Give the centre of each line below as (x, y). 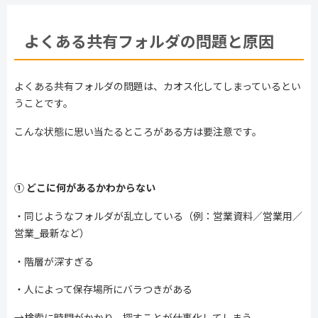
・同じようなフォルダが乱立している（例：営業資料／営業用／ (158, 215)
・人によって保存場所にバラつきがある (103, 289)
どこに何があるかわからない (91, 188)
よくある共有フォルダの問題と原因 (149, 41)
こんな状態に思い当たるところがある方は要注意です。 (138, 131)
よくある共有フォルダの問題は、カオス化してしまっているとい (158, 86)
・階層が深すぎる (54, 261)
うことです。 (44, 103)
